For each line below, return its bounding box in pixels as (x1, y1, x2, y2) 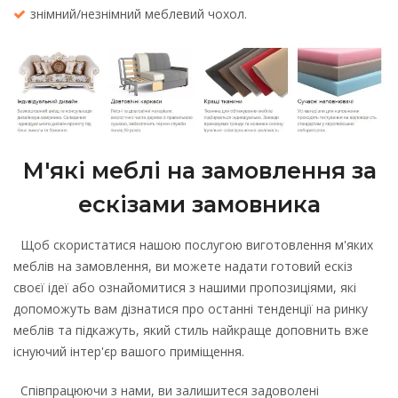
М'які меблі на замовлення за (21, 156, 377, 185)
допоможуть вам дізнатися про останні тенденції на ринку (13, 300, 368, 318)
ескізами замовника (77, 190, 321, 219)
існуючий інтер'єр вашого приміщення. (13, 343, 244, 361)
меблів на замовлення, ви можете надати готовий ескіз (13, 258, 353, 275)
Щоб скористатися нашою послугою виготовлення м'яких (13, 236, 373, 254)
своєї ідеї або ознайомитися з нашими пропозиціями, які (13, 279, 356, 297)
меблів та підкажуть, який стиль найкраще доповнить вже (13, 322, 369, 339)
